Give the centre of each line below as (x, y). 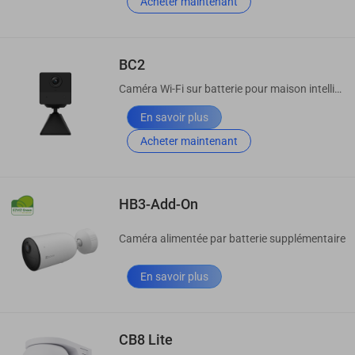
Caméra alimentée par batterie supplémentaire (232, 238)
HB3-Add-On (158, 204)
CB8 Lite (146, 340)
